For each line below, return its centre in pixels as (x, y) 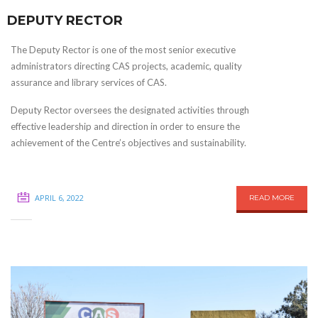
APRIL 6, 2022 (59, 197)
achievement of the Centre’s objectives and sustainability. (128, 142)
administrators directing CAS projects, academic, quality (126, 66)
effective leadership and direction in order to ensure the (125, 126)
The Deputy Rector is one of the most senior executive (123, 49)
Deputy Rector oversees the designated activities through (130, 110)
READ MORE (272, 197)
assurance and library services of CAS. (89, 82)
